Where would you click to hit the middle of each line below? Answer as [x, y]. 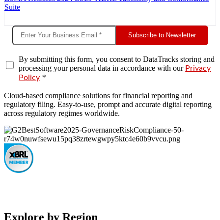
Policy [29, 77]
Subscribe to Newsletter [162, 35]
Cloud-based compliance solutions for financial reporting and [98, 95]
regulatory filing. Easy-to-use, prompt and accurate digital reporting [108, 104]
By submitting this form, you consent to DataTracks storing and [117, 59]
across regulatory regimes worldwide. [62, 113]
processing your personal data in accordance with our [102, 68]
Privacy [198, 68]
